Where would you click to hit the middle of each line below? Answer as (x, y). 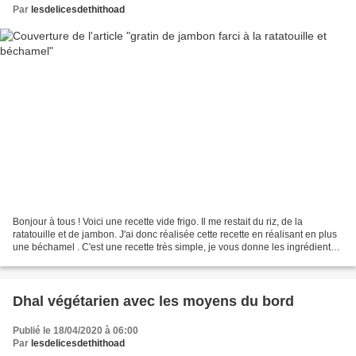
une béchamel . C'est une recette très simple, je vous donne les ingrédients (174, 248)
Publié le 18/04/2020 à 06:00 (75, 331)
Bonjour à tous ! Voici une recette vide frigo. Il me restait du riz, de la (158, 222)
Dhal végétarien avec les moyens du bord (153, 302)
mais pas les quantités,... (66, 260)
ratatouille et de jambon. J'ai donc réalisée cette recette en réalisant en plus (175, 235)
